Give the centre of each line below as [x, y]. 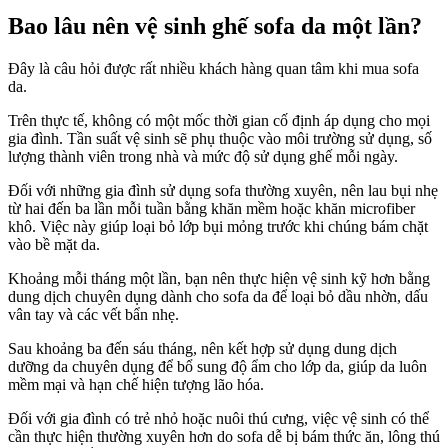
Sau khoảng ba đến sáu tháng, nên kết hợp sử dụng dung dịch [202, 348]
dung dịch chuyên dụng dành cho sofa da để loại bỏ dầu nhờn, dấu [218, 296]
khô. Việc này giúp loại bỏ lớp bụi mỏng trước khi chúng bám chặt [218, 226]
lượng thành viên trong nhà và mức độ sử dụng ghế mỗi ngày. [203, 156]
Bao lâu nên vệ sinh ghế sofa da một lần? [215, 25]
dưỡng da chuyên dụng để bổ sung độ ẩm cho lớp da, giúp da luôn [217, 366]
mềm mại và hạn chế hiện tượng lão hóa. [136, 384]
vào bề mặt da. [54, 244]
